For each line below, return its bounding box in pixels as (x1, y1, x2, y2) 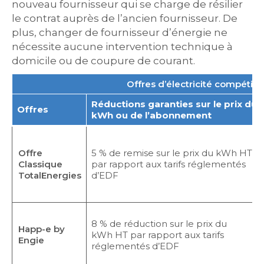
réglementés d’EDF (91, 240, 179, 252)
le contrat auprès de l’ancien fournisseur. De (12, 12, 237, 24)
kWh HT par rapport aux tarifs (91, 229, 224, 240)
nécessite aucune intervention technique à (12, 41, 233, 52)
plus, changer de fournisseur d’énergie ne (12, 27, 227, 38)
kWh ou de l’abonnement (91, 110, 212, 121)
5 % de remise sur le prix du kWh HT (91, 147, 252, 159)
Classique (18, 159, 62, 170)
